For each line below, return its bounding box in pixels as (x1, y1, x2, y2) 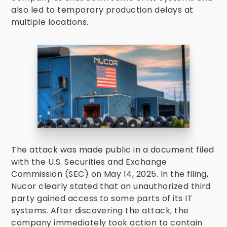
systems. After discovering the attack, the (11, 205, 189, 216)
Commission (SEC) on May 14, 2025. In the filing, (11, 168, 209, 180)
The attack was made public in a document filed (11, 144, 214, 156)
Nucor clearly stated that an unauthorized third (11, 180, 211, 192)
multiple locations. (11, 16, 89, 28)
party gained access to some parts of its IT (11, 193, 193, 204)
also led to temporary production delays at (11, 4, 194, 16)
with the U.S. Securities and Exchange (11, 156, 167, 168)
